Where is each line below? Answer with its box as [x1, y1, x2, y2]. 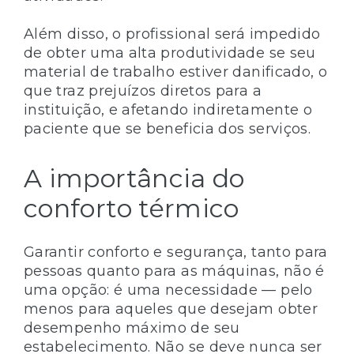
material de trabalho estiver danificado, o [24, 62, 328, 81]
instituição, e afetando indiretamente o [24, 100, 313, 119]
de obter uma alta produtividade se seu [24, 43, 316, 62]
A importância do [24, 162, 245, 194]
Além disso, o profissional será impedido [24, 24, 321, 43]
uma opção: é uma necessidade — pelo [24, 281, 313, 299]
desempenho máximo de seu [24, 318, 240, 337]
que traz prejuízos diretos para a [24, 81, 262, 100]
